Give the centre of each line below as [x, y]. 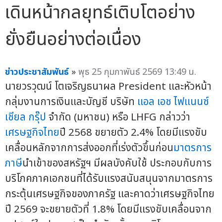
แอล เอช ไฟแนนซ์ [173, 102]
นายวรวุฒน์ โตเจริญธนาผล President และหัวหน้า [108, 86]
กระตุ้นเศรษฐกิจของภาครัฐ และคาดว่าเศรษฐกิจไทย [110, 194]
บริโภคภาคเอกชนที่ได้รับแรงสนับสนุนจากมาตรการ [109, 178]
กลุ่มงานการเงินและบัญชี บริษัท [71, 102]
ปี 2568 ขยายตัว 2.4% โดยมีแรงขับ [133, 132]
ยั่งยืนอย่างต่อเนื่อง [73, 39]
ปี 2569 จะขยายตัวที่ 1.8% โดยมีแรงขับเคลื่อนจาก [108, 209]
